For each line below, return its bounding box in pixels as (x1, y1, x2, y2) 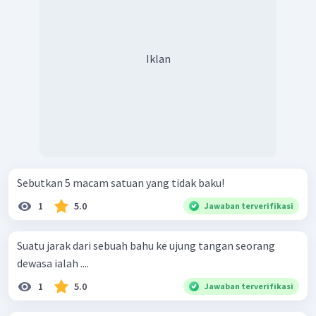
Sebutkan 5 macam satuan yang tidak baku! (17, 176, 224, 190)
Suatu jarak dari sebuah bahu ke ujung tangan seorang (17, 238, 275, 253)
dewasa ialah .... (17, 256, 89, 271)
